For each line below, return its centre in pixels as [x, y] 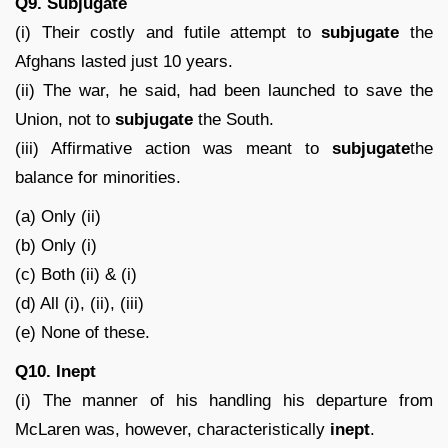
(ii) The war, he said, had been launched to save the [224, 90]
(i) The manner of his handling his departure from [224, 400]
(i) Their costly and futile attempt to [168, 32]
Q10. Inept [55, 371]
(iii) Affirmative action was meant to [173, 148]
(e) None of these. [82, 332]
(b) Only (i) [56, 245]
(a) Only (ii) [58, 216]
